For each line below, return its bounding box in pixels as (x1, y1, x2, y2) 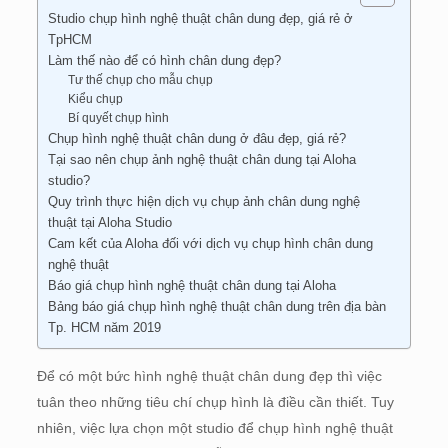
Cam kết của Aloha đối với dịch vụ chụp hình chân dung (47, 236, 373, 251)
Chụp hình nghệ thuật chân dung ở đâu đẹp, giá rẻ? (47, 131, 346, 146)
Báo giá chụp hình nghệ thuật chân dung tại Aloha (47, 278, 336, 293)
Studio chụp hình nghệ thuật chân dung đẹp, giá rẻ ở (47, 11, 353, 26)
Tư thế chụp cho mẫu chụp (67, 73, 213, 87)
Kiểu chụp (67, 92, 126, 106)
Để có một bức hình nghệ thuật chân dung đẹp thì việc (36, 368, 382, 384)
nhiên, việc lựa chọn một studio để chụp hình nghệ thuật (36, 420, 393, 436)
